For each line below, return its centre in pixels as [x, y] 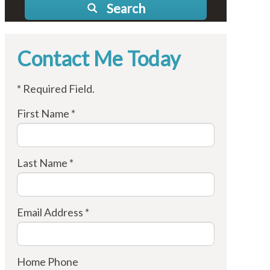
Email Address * [53, 212]
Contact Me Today [98, 58]
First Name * [46, 113]
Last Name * [45, 163]
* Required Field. [55, 89]
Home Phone [47, 262]
